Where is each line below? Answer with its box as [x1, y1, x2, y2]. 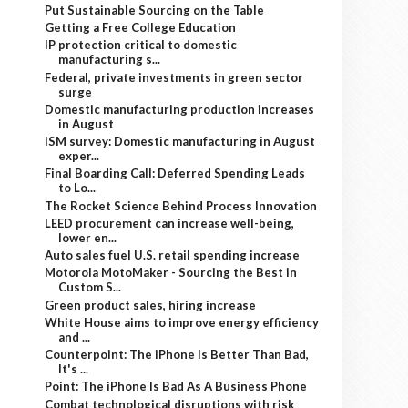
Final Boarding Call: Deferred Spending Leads [45, 166, 306, 181]
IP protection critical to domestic [45, 37, 238, 53]
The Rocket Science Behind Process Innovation [45, 198, 318, 213]
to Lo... [58, 180, 97, 196]
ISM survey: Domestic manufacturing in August [45, 134, 316, 148]
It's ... [58, 362, 89, 376]
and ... [58, 329, 91, 344]
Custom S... [58, 280, 122, 295]
